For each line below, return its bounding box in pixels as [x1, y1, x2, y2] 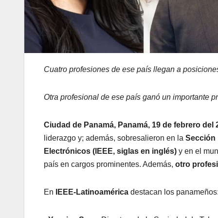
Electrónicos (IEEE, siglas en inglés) [44, 146, 177, 155]
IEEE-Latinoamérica [55, 187, 128, 196]
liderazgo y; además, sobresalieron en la [44, 133, 185, 142]
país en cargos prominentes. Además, [44, 160, 175, 168]
